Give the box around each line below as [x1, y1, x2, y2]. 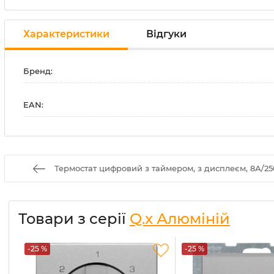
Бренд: [23, 66, 53, 76]
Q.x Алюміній [130, 210, 230, 228]
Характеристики [23, 28, 109, 40]
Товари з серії [18, 210, 130, 228]
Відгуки [146, 28, 187, 40]
